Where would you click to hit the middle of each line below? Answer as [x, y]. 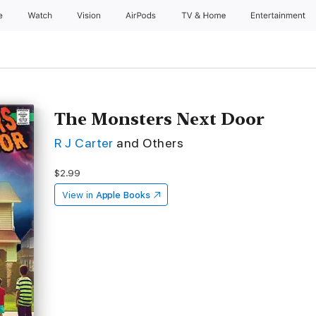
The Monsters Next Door [160, 119]
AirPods [142, 16]
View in [78, 195]
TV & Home [205, 16]
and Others [150, 143]
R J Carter [84, 143]
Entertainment [280, 16]
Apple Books [123, 195]
